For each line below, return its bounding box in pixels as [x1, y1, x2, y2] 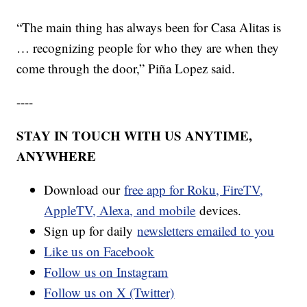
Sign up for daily [44, 222, 138, 240]
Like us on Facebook [44, 243, 155, 260]
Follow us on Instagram [44, 263, 169, 281]
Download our [44, 181, 125, 199]
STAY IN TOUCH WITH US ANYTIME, [16, 126, 253, 145]
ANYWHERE [16, 147, 97, 166]
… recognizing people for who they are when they [16, 39, 280, 57]
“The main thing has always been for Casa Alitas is [16, 19, 282, 36]
